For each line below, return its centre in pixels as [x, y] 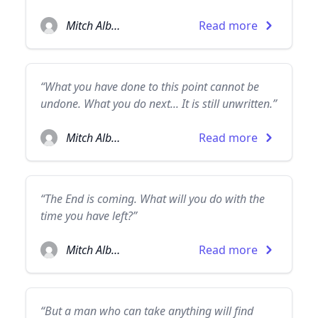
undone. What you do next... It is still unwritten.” [159, 104]
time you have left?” [89, 216]
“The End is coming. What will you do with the [153, 199]
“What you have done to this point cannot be [150, 87]
